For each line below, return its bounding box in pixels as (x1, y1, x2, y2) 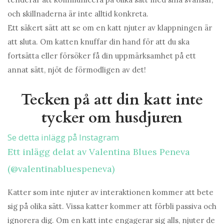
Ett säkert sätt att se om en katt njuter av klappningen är (7, 23, 212, 33)
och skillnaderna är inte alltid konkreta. (7, 9, 148, 19)
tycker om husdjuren (41, 107, 182, 128)
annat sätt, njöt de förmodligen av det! (7, 65, 146, 75)
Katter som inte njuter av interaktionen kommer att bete (7, 187, 213, 197)
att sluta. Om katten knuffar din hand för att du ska (7, 37, 189, 47)
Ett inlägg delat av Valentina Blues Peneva (7, 146, 190, 158)
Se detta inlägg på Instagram (7, 131, 119, 143)
